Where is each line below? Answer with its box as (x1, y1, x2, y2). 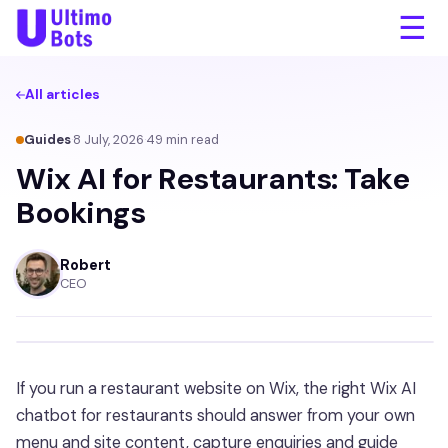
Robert (60, 255, 111, 275)
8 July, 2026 (73, 131, 144, 148)
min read (163, 131, 219, 148)
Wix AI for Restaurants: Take (16, 160, 410, 198)
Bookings (16, 194, 146, 232)
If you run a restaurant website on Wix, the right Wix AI (16, 378, 416, 399)
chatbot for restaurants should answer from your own (16, 405, 415, 426)
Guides (24, 131, 71, 148)
